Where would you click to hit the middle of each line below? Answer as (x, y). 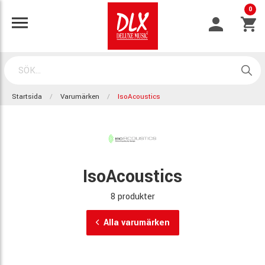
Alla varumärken (136, 222)
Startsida (27, 97)
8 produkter (132, 196)
